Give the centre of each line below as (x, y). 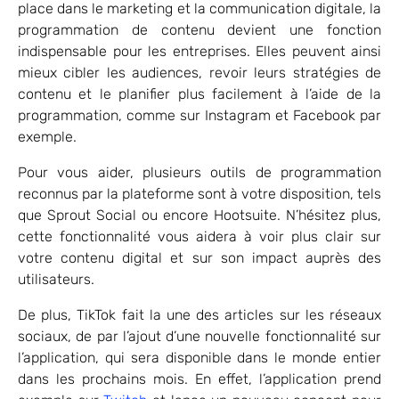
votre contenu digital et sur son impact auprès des (199, 257)
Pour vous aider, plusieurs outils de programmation (199, 172)
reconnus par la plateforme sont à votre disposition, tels (199, 193)
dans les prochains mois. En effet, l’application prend (199, 379)
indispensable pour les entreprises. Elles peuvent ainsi (199, 51)
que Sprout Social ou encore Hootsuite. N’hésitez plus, (199, 215)
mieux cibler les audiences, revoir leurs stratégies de (199, 72)
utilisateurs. (56, 279)
